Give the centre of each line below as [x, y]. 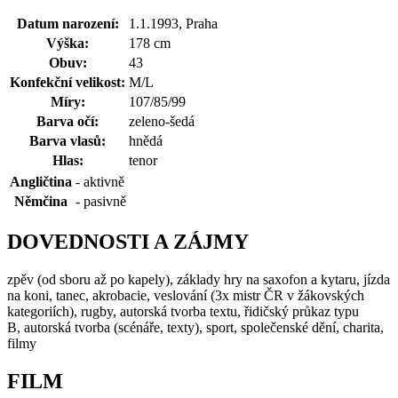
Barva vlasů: [68, 140]
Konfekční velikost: [68, 82]
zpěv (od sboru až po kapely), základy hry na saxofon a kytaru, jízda [199, 279]
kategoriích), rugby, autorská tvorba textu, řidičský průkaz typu [183, 311]
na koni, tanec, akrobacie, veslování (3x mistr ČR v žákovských [186, 295]
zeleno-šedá [162, 121]
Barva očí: [68, 121]
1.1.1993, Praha [173, 23]
